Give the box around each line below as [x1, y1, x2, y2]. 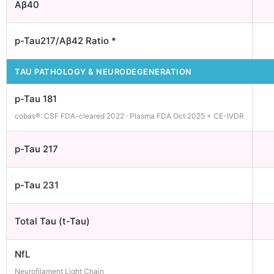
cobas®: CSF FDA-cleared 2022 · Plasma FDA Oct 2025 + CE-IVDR [15, 111, 244, 120]
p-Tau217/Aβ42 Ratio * [15, 35, 116, 46]
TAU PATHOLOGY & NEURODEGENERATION [15, 67, 192, 76]
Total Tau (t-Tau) [15, 215, 90, 227]
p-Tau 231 [15, 179, 59, 191]
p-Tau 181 [15, 93, 57, 105]
